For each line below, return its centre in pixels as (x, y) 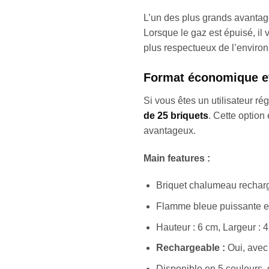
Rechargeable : (190, 248)
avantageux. (170, 130)
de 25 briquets (176, 115)
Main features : (177, 158)
